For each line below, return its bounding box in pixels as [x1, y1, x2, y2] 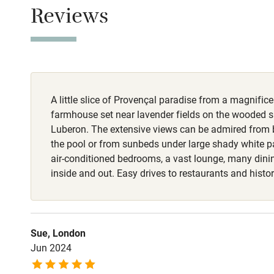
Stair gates [220, 29, 267, 43]
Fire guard [220, 64, 264, 77]
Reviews [31, 1, 108, 38]
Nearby [202, 106, 241, 123]
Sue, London [31, 226, 86, 240]
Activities [202, 224, 253, 240]
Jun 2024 [31, 241, 72, 254]
